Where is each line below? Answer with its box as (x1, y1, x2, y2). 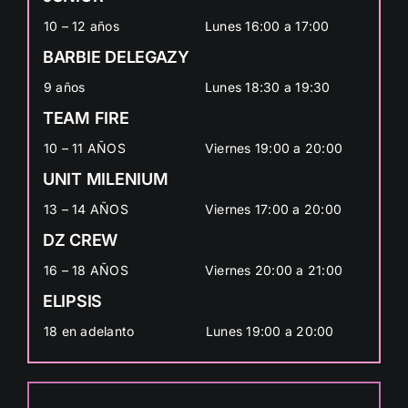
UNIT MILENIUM (42, 168, 168, 189)
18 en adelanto (43, 322, 135, 339)
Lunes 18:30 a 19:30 (204, 78, 331, 95)
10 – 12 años (43, 17, 119, 34)
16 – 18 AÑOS (43, 261, 128, 278)
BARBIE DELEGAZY (42, 46, 189, 66)
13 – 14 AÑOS (43, 200, 128, 217)
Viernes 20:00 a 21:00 (204, 261, 343, 278)
